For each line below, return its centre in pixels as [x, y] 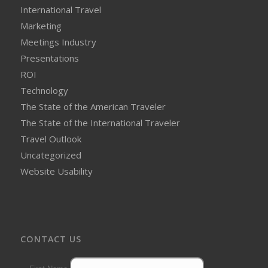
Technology [44, 90]
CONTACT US [51, 239]
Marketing [41, 25]
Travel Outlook [51, 138]
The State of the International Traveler [100, 122]
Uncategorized [51, 155]
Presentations [49, 58]
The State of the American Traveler [93, 106]
